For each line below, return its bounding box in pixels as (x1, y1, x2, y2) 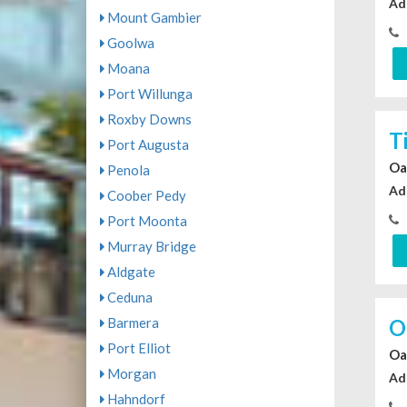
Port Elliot (104, 340, 171, 357)
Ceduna (104, 289, 153, 306)
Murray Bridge (104, 238, 196, 255)
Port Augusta (104, 136, 189, 154)
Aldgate (104, 263, 155, 281)
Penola (104, 162, 150, 179)
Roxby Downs (104, 111, 192, 128)
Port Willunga (104, 85, 193, 103)
